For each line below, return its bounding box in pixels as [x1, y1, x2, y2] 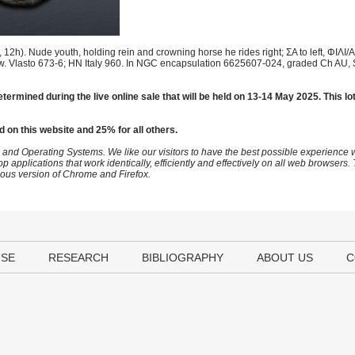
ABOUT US [257, 251, 313, 264]
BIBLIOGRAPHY [142, 251, 223, 264]
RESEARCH [48, 251, 109, 264]
